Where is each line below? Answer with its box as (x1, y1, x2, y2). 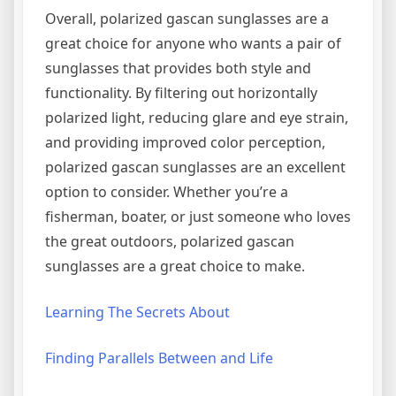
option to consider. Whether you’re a (45, 181, 288, 202)
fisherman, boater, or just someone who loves (45, 206, 351, 226)
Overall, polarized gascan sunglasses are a (45, 8, 329, 28)
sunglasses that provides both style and (45, 57, 311, 78)
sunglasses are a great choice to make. (45, 255, 305, 276)
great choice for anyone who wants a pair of (45, 33, 341, 53)
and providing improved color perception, (45, 132, 325, 152)
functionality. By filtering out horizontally (45, 82, 317, 103)
